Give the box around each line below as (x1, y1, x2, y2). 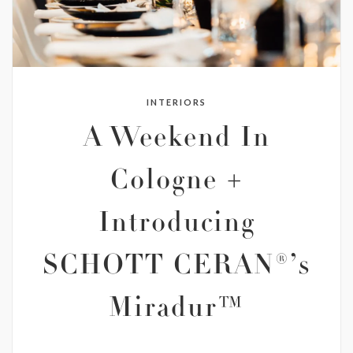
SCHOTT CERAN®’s (43, 255, 310, 281)
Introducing (98, 212, 255, 239)
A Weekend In (83, 127, 270, 154)
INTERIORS (147, 97, 206, 107)
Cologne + (110, 169, 243, 196)
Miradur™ (108, 297, 245, 324)
